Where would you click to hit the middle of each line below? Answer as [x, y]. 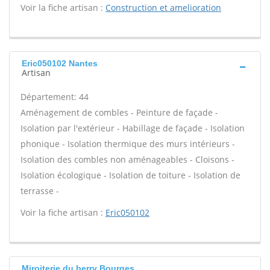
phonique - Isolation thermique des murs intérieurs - [128, 144]
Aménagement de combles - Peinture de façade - [119, 112]
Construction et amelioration [163, 8]
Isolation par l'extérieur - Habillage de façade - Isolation [133, 128]
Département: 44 [55, 97]
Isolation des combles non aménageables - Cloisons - [127, 159]
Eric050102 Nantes [60, 63]
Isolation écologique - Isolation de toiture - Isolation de [130, 175]
